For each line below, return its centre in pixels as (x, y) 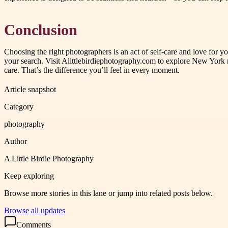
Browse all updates (35, 210)
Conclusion (41, 30)
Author (16, 141)
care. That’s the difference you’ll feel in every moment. (92, 70)
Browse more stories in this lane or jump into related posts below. (108, 193)
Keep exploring (29, 176)
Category (19, 106)
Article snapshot (30, 89)
